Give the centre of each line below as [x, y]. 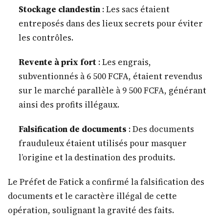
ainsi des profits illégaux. [69, 104]
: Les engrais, [123, 62]
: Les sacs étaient [135, 9]
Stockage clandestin [59, 9]
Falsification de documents [72, 129]
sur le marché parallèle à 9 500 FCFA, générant [112, 90]
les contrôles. [46, 37]
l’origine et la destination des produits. [97, 158]
